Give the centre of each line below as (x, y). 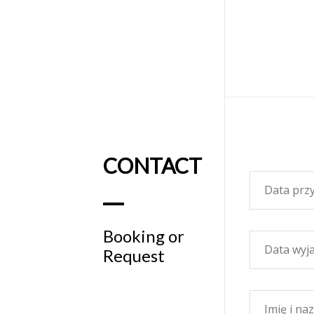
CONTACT (152, 165)
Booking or (144, 235)
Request (134, 255)
